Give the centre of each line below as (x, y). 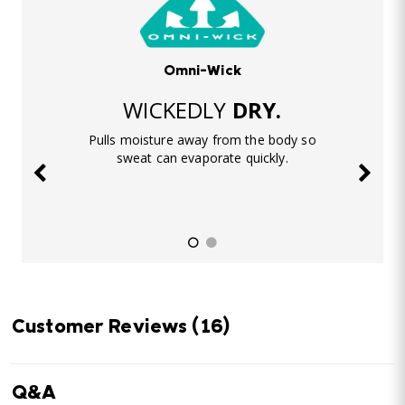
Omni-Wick (202, 71)
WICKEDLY (178, 109)
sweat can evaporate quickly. (202, 157)
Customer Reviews (102, 328)
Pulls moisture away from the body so (202, 139)
